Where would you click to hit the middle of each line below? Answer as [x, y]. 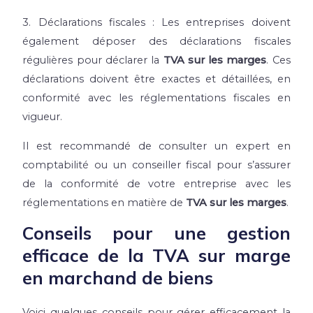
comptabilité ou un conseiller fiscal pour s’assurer [156, 165]
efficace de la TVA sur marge [156, 256]
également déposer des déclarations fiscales [156, 42]
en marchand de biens [118, 278]
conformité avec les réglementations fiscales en [156, 98]
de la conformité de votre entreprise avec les [156, 183]
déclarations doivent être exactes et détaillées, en [156, 79]
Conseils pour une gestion [156, 233]
